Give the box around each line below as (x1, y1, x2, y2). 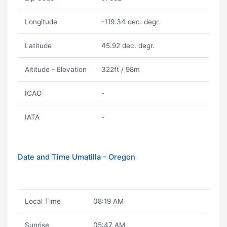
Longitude (24, 18, 57, 26)
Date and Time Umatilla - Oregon (18, 153, 135, 162)
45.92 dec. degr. (101, 42, 155, 50)
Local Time (24, 197, 61, 205)
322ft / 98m (101, 65, 140, 73)
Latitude (24, 42, 52, 50)
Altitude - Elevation (24, 65, 87, 73)
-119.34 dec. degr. (101, 18, 160, 26)
